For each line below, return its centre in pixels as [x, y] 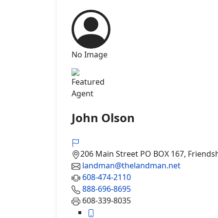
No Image [90, 54]
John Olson [103, 117]
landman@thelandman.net [131, 165]
